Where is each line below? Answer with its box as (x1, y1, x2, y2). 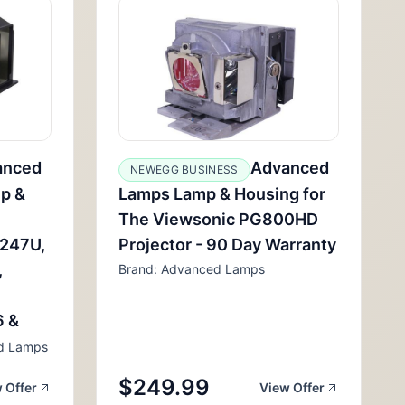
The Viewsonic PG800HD (118, 210, 318, 229)
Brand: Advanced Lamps (118, 261, 265, 277)
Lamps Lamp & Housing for (118, 184, 325, 203)
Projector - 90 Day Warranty (118, 235, 336, 254)
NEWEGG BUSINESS (130, 163, 239, 176)
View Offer (259, 380, 325, 395)
